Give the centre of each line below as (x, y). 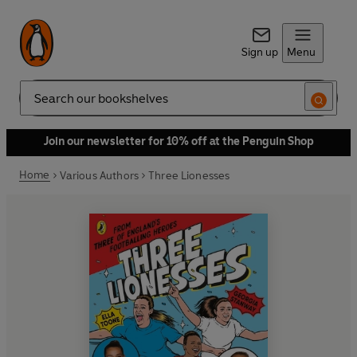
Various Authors (99, 175)
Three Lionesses (189, 175)
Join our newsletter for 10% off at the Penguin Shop (178, 141)
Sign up (259, 52)
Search (37, 104)
